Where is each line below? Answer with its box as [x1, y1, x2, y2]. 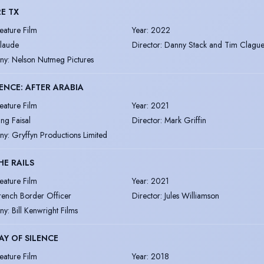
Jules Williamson [164, 189, 219, 202]
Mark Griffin [164, 114, 206, 126]
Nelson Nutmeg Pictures [12, 53, 94, 65]
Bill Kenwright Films [12, 204, 78, 216]
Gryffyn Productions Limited [12, 128, 107, 141]
